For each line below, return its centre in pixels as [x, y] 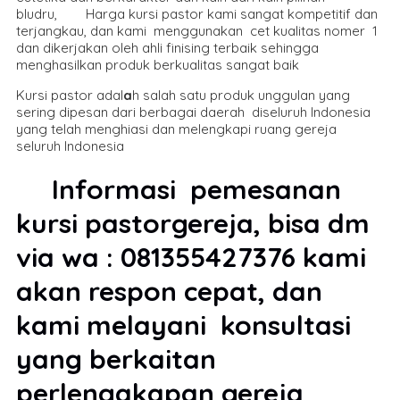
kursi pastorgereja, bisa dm [193, 223]
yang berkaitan [116, 358]
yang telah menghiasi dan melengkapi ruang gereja [176, 129]
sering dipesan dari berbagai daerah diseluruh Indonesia [193, 112]
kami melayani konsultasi [183, 325]
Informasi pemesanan [179, 189]
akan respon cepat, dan [169, 291]
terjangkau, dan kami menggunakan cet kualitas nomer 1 [197, 30]
